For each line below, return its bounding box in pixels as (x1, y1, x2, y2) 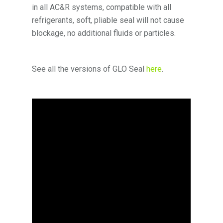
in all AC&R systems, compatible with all (32, 2, 172, 12)
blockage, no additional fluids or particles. (32, 28, 176, 38)
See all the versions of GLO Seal (32, 64, 147, 74)
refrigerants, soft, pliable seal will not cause (32, 15, 185, 25)
